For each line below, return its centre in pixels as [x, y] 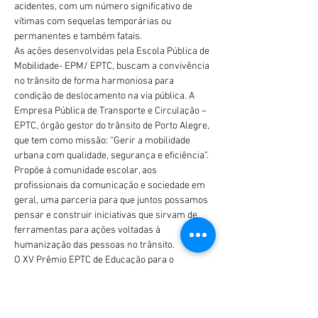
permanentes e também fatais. [78, 37]
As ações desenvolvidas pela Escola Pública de [113, 51]
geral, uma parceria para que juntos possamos [112, 201]
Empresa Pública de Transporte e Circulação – [111, 111]
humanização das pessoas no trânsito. [94, 245]
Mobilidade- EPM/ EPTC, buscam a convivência [113, 66]
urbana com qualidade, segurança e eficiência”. [113, 156]
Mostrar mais [43, 298]
